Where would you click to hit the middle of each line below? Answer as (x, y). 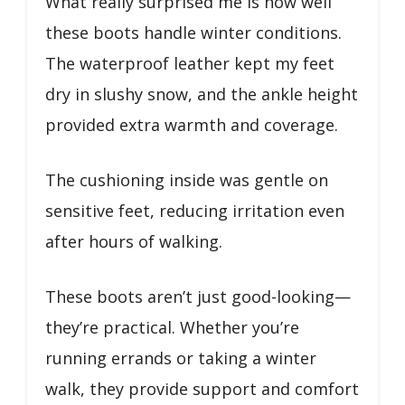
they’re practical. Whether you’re (172, 327)
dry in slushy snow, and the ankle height (202, 94)
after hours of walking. (134, 241)
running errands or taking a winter (181, 358)
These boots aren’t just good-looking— (198, 296)
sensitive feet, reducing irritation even (195, 210)
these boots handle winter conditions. (193, 32)
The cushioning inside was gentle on (187, 179)
